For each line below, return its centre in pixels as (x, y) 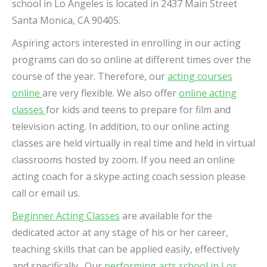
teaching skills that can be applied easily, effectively (126, 249)
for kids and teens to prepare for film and (138, 110)
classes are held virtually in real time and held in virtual (133, 143)
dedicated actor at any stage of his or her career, (120, 233)
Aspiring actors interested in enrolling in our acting (126, 43)
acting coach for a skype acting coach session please (129, 177)
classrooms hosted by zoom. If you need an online (123, 160)
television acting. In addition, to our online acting (121, 127)
